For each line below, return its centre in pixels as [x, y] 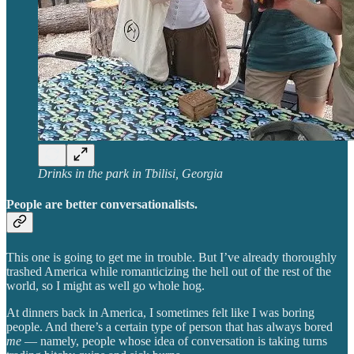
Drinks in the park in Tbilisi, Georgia [130, 174]
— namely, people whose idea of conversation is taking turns [174, 341]
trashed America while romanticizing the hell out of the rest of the [169, 271]
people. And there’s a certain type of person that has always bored [169, 326]
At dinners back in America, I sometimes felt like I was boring [160, 312]
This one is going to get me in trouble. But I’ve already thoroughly [171, 257]
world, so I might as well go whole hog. [105, 285]
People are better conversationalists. [102, 205]
